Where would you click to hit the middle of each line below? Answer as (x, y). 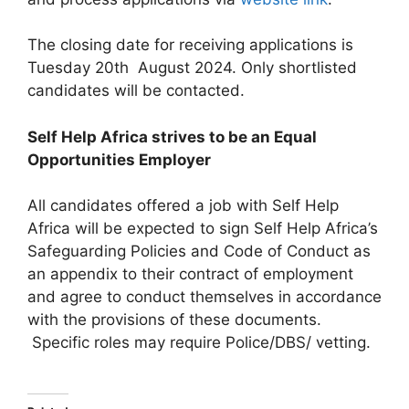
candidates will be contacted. (136, 90)
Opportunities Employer (119, 159)
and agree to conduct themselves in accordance (204, 297)
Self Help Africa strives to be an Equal (172, 136)
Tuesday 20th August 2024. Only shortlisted (192, 68)
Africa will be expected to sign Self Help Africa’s (203, 228)
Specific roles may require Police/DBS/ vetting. (199, 342)
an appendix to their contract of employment (190, 274)
